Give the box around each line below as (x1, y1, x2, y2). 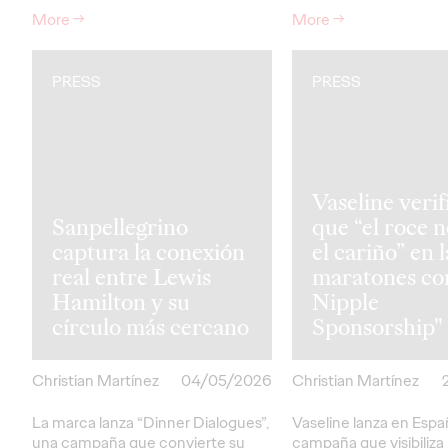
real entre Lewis (52, 261, 211, 292)
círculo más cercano (52, 311, 249, 342)
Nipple (312, 286, 379, 317)
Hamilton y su (52, 286, 190, 317)
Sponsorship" (312, 311, 443, 342)
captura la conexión (52, 236, 245, 267)
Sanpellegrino (52, 211, 188, 242)
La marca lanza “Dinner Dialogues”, (32, 411, 269, 433)
